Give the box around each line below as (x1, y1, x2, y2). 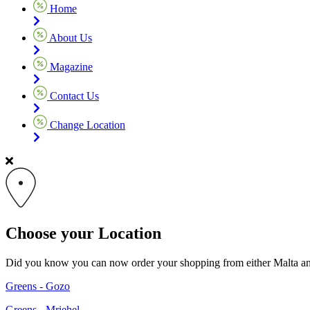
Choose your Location (6, 224, 161, 242)
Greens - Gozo (6, 280, 70, 292)
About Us (47, 31, 92, 44)
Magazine (47, 60, 93, 73)
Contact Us (47, 89, 99, 102)
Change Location (47, 118, 125, 131)
